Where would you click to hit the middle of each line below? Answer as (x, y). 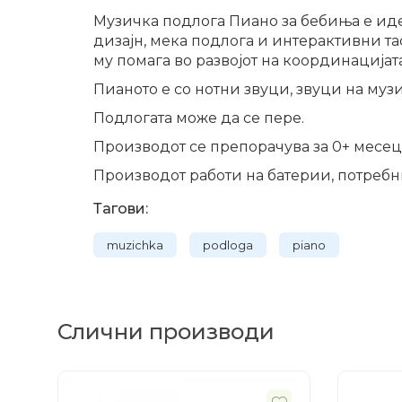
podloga (228, 245)
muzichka (135, 245)
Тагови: (121, 209)
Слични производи (166, 332)
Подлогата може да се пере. (199, 118)
